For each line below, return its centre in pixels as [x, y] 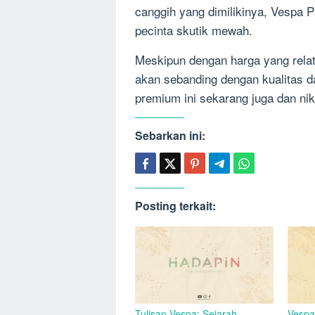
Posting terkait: [175, 205]
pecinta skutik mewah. [194, 30]
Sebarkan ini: [170, 135]
